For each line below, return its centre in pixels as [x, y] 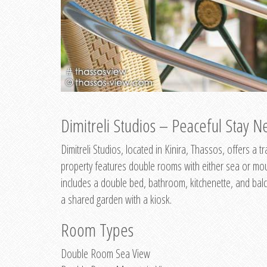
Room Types [97, 229]
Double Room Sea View [105, 253]
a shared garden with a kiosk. [116, 199]
